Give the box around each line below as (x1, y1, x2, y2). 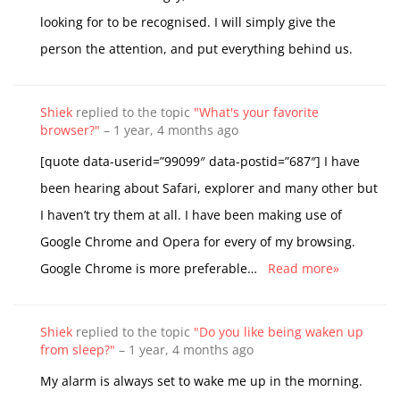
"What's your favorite (194, 104, 319, 121)
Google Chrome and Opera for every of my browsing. (40, 233, 359, 250)
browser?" (40, 121, 100, 138)
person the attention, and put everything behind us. (40, 40, 356, 57)
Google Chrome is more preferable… (40, 260, 268, 277)
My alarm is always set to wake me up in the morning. (40, 372, 362, 389)
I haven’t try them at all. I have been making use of (40, 206, 342, 223)
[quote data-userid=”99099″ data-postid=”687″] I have (40, 153, 360, 170)
